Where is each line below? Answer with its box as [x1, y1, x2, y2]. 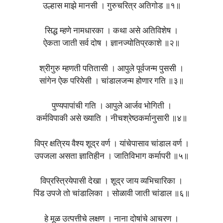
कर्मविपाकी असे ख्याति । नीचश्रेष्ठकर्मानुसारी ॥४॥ [36, 114, 187, 123]
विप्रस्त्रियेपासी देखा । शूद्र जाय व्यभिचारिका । [40, 177, 183, 186]
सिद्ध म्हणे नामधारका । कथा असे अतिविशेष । [45, 27, 178, 36]
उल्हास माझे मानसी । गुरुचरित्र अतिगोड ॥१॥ [42, 1, 181, 10]
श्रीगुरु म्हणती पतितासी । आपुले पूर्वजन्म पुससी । [39, 64, 184, 73]
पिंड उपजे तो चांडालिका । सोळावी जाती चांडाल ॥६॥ [33, 190, 190, 199]
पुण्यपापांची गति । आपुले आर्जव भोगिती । [51, 102, 172, 111]
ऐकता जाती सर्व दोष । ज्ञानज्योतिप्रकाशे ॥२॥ [43, 39, 180, 48]
